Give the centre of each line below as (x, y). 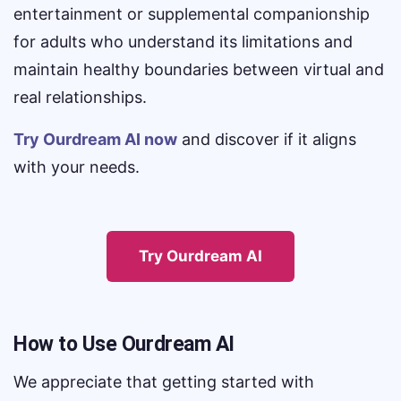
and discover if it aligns (267, 139)
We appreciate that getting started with (164, 382)
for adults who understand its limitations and (183, 42)
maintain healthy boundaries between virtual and (199, 69)
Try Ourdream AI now (95, 139)
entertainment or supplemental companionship (192, 14)
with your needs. (77, 167)
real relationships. (80, 97)
